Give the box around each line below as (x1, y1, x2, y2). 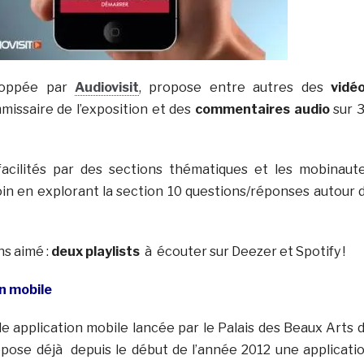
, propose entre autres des (138, 79, 331, 95)
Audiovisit (74, 79, 139, 95)
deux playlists (50, 243, 140, 259)
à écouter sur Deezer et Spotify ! (139, 243, 345, 259)
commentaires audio (194, 101, 330, 117)
